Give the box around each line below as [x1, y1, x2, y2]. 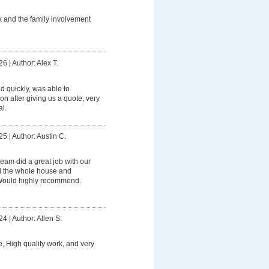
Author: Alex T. [11, 59, 58, 68]
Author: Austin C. [11, 131, 66, 141]
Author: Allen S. [11, 214, 62, 223]
